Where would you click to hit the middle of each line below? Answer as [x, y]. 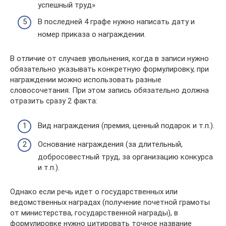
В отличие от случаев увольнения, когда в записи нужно [109, 59]
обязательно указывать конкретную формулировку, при [109, 69]
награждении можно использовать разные [86, 80]
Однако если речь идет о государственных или [94, 192]
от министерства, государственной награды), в [94, 213]
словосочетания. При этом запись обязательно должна [109, 90]
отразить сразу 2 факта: [54, 101]
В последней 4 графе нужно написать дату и [116, 22]
